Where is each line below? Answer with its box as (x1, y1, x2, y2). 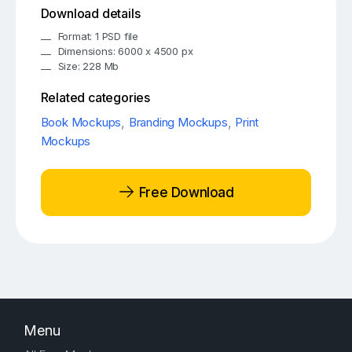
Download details (40, 5, 141, 22)
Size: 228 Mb (57, 60, 119, 73)
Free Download (135, 184, 234, 200)
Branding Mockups (128, 115, 228, 130)
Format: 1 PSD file (57, 30, 139, 43)
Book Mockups (40, 115, 122, 130)
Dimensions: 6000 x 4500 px (57, 45, 193, 58)
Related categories (40, 90, 151, 106)
